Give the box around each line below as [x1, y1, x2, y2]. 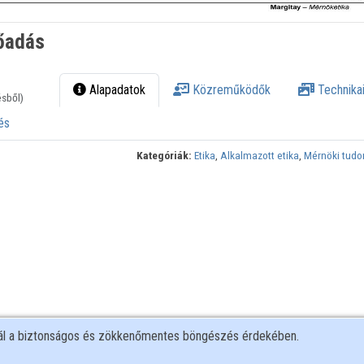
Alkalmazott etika [220, 149, 300, 162]
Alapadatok [86, 82, 146, 98]
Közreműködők [189, 82, 271, 98]
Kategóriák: [136, 149, 193, 162]
